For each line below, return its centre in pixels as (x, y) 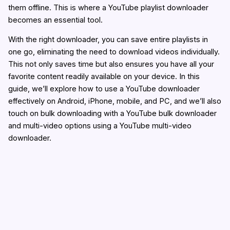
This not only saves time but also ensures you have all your (111, 64)
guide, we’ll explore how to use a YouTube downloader (104, 89)
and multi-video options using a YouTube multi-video (100, 126)
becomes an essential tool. (55, 20)
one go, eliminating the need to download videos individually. (114, 52)
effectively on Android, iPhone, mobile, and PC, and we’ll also (114, 101)
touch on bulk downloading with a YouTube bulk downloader (112, 114)
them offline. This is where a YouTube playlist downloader (108, 7)
